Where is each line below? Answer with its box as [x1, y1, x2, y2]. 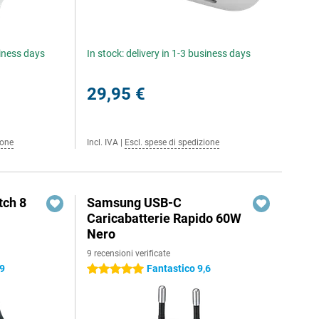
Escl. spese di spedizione [125, 137, 220, 147]
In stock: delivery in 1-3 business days [87, 48, 251, 59]
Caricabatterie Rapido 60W [87, 211, 242, 226]
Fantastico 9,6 [147, 263, 211, 274]
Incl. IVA [87, 137, 119, 147]
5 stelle [87, 263, 118, 275]
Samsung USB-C [87, 195, 182, 210]
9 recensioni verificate [87, 249, 171, 258]
